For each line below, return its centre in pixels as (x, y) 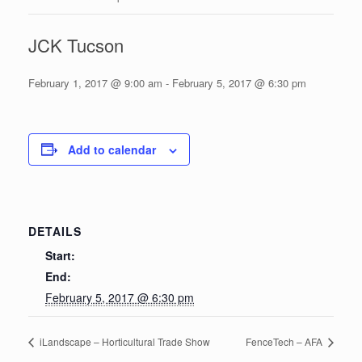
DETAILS (55, 231)
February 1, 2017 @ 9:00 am (95, 82)
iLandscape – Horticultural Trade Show (124, 341)
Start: (60, 255)
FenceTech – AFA (285, 341)
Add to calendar (112, 149)
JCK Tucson (76, 44)
